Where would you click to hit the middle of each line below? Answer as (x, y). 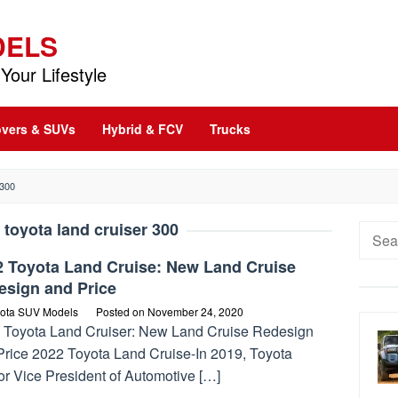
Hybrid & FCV (143, 129)
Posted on (122, 311)
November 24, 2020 (195, 311)
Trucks (230, 129)
